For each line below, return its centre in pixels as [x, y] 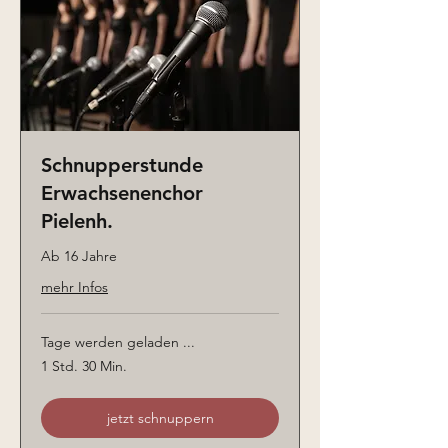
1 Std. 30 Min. [84, 366]
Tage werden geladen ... [118, 342]
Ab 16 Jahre [79, 256]
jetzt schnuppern [160, 418]
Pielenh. [77, 221]
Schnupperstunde [122, 165]
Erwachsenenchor [122, 193]
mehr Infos [74, 287]
